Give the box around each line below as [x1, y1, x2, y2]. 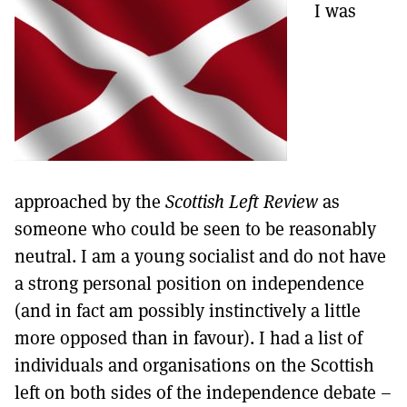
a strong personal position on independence [15, 271, 364, 295]
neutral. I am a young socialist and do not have [15, 243, 386, 268]
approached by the [15, 189, 165, 213]
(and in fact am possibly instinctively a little [15, 298, 361, 323]
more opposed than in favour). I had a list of [15, 325, 362, 350]
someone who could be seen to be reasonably [15, 216, 376, 241]
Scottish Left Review [165, 189, 318, 213]
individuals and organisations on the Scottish [15, 352, 374, 377]
